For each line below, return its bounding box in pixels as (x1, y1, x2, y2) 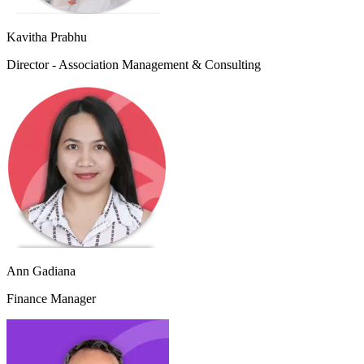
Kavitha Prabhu (6, 30, 87, 45)
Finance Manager (6, 292, 96, 306)
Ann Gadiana (6, 264, 76, 279)
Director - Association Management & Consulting (6, 58, 261, 72)
